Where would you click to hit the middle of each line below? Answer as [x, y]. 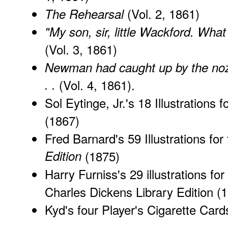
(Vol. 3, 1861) [81, 49]
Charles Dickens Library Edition [129, 191]
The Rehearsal [84, 13]
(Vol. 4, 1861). [95, 84]
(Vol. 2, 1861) [162, 13]
